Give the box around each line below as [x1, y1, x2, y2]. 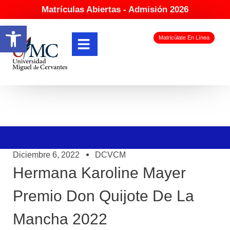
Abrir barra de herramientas [5, 20, 221, 40]
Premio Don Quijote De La [13, 187, 194, 204]
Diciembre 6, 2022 [13, 150, 80, 159]
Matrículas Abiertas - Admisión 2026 [42, 5, 188, 14]
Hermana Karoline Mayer [13, 164, 186, 181]
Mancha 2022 [13, 210, 107, 227]
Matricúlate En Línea [158, 34, 209, 41]
